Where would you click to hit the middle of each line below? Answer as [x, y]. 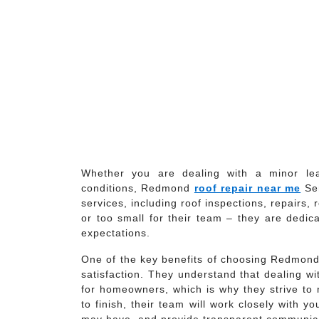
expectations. [116, 233]
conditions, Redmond [138, 188]
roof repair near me [247, 188]
